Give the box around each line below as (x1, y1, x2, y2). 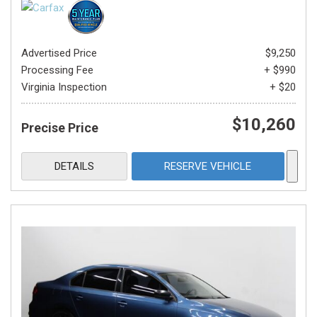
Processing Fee (21, 64, 93, 76)
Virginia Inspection (21, 81, 107, 93)
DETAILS (54, 160, 94, 173)
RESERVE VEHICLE (164, 160, 252, 173)
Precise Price (21, 120, 98, 135)
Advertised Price (21, 47, 97, 59)
